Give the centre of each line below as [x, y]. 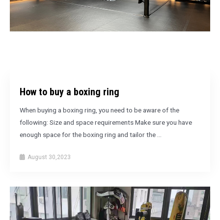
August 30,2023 [48, 157]
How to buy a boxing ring [69, 92]
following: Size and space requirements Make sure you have [106, 122]
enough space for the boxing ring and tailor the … [91, 135]
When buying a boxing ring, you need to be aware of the [99, 110]
